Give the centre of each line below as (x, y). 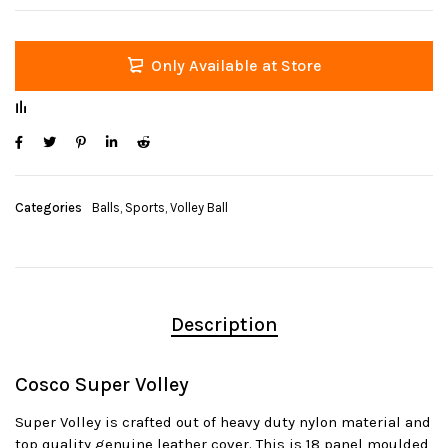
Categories (48, 208)
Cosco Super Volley (102, 385)
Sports (145, 208)
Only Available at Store (236, 66)
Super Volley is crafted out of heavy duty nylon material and (223, 422)
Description (224, 325)
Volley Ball (199, 208)
